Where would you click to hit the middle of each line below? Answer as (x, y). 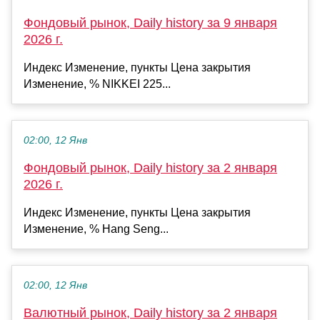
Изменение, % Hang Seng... (96, 229)
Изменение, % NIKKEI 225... (97, 84)
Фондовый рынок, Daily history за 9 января (150, 23)
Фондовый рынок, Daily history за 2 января (150, 168)
